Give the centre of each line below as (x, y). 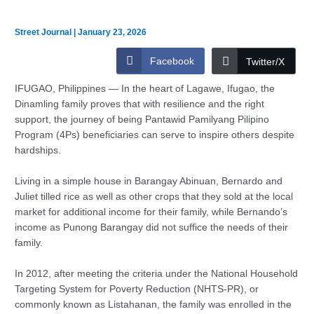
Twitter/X (265, 62)
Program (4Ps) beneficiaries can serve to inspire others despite (155, 135)
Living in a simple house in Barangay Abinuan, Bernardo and (149, 182)
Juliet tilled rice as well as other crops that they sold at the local (154, 197)
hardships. (38, 151)
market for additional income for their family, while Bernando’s (151, 212)
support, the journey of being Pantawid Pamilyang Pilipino (142, 120)
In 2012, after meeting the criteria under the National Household (157, 274)
